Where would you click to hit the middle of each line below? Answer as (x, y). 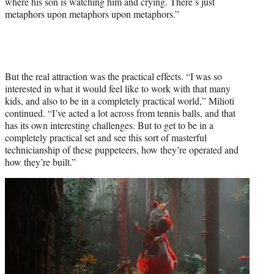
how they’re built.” (40, 161)
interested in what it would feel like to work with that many (118, 88)
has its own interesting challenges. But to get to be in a (109, 125)
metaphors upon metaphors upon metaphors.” (92, 13)
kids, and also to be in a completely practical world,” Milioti (120, 100)
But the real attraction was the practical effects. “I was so (113, 76)
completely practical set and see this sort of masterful (106, 137)
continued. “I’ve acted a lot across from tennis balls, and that (120, 113)
